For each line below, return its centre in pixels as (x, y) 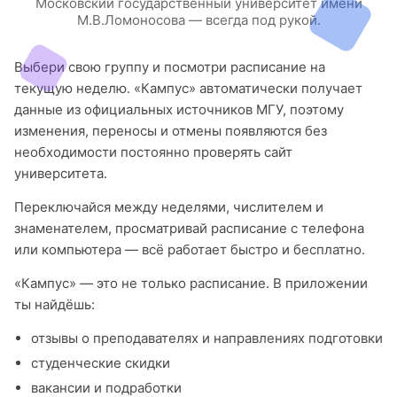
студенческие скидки (100, 363)
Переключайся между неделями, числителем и (169, 207)
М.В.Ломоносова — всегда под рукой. (198, 20)
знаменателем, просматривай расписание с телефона (189, 228)
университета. (61, 173)
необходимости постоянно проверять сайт (153, 152)
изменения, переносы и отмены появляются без (171, 131)
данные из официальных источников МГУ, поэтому (179, 109)
